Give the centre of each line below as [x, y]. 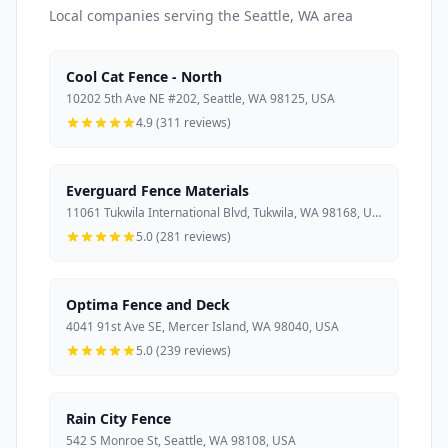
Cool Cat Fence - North [144, 76]
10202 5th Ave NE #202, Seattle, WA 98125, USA [200, 98]
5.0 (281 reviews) [183, 236]
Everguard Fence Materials [157, 190]
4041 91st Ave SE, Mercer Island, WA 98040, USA [202, 326]
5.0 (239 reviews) [183, 350]
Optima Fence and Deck [148, 304]
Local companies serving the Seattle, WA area [201, 15]
